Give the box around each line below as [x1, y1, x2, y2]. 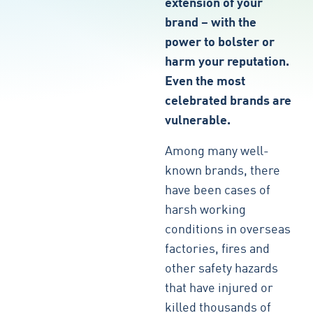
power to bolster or [165, 36, 275, 49]
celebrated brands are [165, 95, 292, 108]
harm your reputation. [165, 56, 290, 68]
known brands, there [165, 165, 281, 177]
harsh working [165, 204, 247, 217]
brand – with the [165, 17, 257, 29]
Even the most [165, 75, 246, 88]
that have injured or [165, 282, 274, 295]
